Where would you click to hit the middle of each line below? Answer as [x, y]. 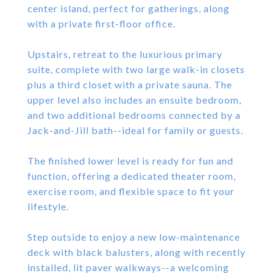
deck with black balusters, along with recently [136, 252]
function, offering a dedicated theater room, [132, 176]
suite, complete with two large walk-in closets [136, 69]
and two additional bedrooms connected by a [134, 115]
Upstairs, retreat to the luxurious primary [125, 54]
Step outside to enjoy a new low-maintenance [134, 237]
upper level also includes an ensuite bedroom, [134, 100]
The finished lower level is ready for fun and [130, 161]
